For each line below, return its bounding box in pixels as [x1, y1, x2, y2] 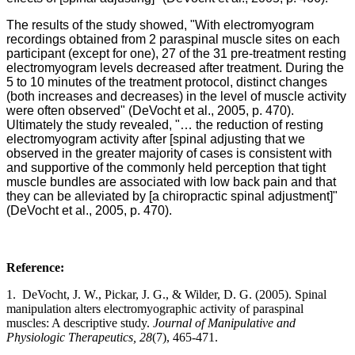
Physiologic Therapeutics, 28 [6, 330, 152, 344]
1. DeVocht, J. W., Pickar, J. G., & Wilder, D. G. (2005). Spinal [6, 287, 326, 301]
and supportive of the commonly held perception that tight [6, 160, 326, 174]
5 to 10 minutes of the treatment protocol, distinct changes [6, 74, 327, 89]
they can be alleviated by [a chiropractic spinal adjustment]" [6, 189, 338, 203]
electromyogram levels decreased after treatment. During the [6, 60, 344, 74]
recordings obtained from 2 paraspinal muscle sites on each [6, 32, 340, 46]
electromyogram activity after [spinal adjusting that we [6, 132, 305, 146]
